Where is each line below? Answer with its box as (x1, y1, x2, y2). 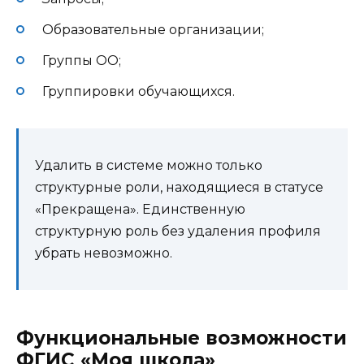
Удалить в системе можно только (35, 158, 262, 174)
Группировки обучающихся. (42, 84, 235, 100)
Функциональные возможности (16, 327, 347, 350)
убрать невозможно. (35, 245, 172, 262)
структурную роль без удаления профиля (35, 223, 321, 240)
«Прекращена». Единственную (35, 201, 245, 218)
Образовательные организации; (42, 22, 264, 37)
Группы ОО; (42, 53, 121, 69)
